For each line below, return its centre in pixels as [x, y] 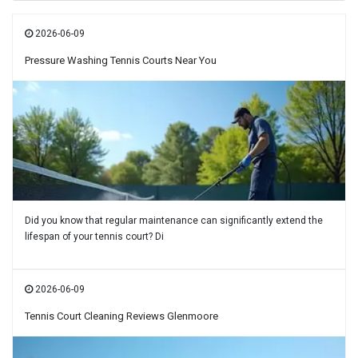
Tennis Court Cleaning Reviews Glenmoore [121, 316]
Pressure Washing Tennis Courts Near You [121, 60]
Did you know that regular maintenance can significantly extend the [174, 220]
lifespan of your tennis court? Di [94, 236]
